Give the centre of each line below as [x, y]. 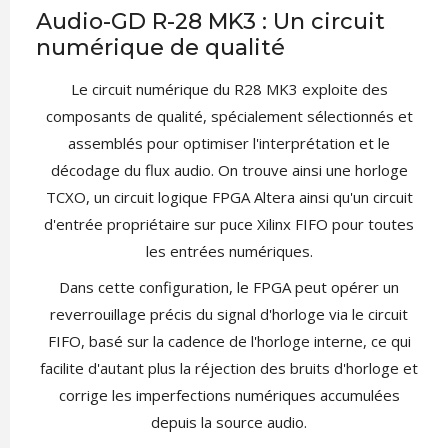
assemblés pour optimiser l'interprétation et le [229, 142]
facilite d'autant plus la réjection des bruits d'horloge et [229, 367]
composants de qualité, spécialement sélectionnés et [229, 115]
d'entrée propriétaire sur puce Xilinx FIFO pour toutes [229, 223]
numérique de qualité [160, 47]
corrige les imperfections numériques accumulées [229, 394]
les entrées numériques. [229, 250]
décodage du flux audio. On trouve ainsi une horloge [229, 169]
